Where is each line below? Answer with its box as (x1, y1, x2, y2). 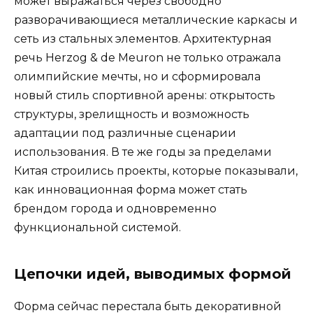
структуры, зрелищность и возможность (14, 107, 249, 121)
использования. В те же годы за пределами (14, 145, 272, 159)
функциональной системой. (14, 220, 181, 234)
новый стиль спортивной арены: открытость (14, 88, 275, 102)
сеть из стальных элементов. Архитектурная (14, 31, 272, 45)
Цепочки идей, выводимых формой (14, 265, 291, 282)
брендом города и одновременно (14, 201, 217, 215)
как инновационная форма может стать (14, 182, 247, 196)
